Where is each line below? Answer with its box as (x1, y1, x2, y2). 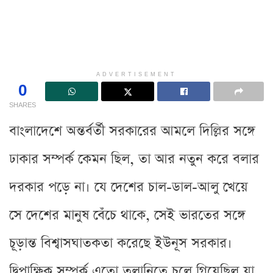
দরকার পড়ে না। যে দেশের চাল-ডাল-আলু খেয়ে (9, 177, 248, 197)
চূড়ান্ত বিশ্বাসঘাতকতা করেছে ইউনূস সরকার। (9, 233, 232, 253)
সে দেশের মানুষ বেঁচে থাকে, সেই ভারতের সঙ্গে (9, 205, 246, 225)
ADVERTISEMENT (96, 69, 177, 79)
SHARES (9, 99, 36, 110)
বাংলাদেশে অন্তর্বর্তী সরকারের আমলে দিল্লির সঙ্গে (9, 121, 255, 141)
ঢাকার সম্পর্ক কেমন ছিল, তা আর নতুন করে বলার (9, 149, 259, 169)
